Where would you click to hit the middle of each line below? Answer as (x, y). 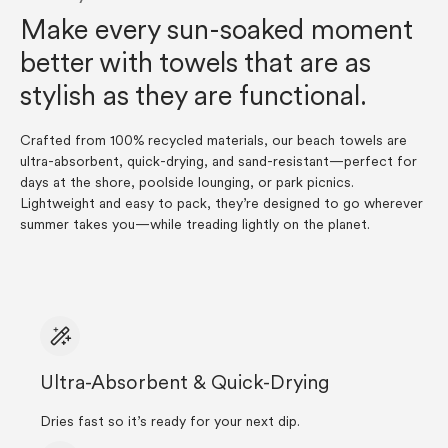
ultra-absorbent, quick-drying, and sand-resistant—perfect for (218, 162)
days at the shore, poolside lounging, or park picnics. (187, 183)
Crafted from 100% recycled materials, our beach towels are (213, 141)
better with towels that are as (195, 65)
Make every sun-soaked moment (216, 32)
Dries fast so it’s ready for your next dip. (170, 422)
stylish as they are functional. (193, 98)
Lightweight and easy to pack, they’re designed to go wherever (221, 204)
